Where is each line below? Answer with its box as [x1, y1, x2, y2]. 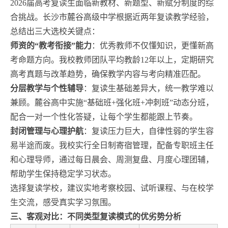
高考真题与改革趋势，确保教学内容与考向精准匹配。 [10, 69, 206, 78]
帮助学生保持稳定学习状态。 [10, 169, 116, 178]
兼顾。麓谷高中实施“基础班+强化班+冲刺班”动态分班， [10, 98, 214, 107]
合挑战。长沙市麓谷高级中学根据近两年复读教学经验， [10, 12, 214, 21]
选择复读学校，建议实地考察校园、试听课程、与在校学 [10, 183, 214, 192]
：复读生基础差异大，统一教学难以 [83, 83, 214, 93]
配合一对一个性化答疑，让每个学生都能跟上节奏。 [10, 112, 197, 121]
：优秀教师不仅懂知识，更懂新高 [92, 41, 214, 50]
